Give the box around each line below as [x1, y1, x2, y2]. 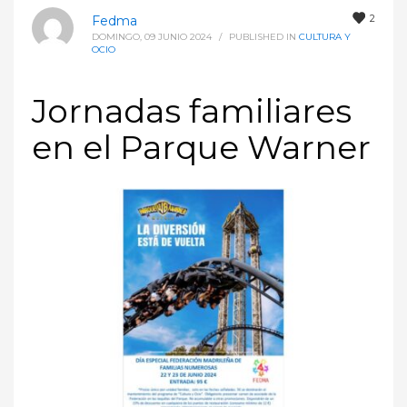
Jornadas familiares [32, 90, 352, 131]
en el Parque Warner [32, 126, 371, 167]
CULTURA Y [299, 30, 351, 43]
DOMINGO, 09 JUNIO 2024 [92, 30, 212, 43]
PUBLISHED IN [229, 30, 299, 43]
